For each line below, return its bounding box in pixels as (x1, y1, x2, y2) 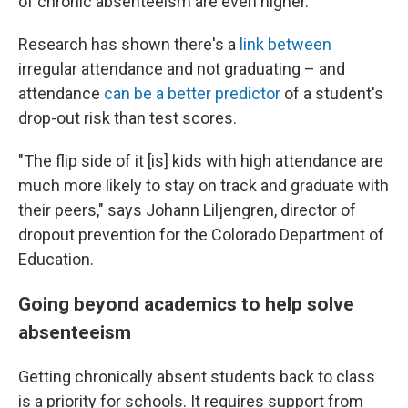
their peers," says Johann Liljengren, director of (18, 200, 356, 219)
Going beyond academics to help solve (18, 292, 354, 315)
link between (240, 35, 331, 54)
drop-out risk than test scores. (18, 108, 237, 127)
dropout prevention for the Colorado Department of (18, 225, 384, 244)
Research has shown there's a (18, 35, 240, 54)
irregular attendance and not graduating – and (18, 59, 345, 78)
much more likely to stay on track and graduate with (18, 176, 389, 195)
